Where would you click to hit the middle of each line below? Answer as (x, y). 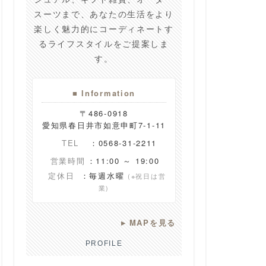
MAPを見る (152, 222)
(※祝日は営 (147, 175)
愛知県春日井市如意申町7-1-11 (104, 125)
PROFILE (104, 243)
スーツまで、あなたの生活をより (104, 13)
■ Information (104, 93)
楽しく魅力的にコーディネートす (104, 28)
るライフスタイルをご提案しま (104, 43)
